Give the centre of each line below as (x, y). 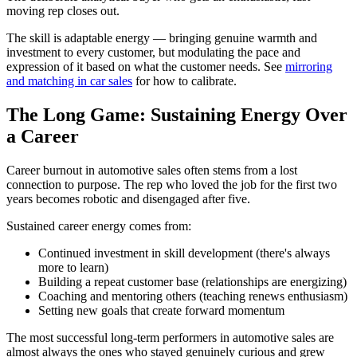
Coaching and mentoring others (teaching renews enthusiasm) (193, 296)
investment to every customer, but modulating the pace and (153, 52)
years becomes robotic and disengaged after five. (128, 198)
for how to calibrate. (184, 80)
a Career (43, 136)
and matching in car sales (69, 80)
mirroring (309, 66)
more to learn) (73, 267)
